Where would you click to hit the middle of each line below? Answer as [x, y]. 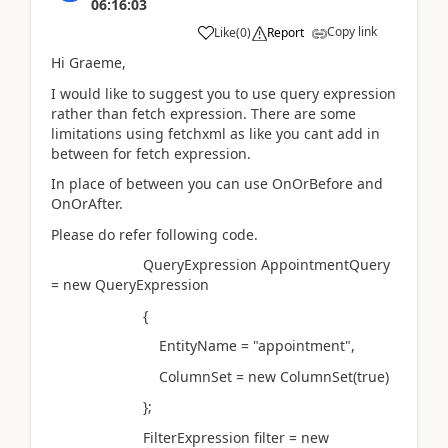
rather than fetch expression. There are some [203, 113]
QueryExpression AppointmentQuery [220, 264]
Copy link [352, 31]
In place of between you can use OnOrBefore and [217, 183]
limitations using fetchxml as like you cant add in [215, 133]
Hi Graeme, [88, 62]
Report [285, 32]
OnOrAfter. [87, 203]
